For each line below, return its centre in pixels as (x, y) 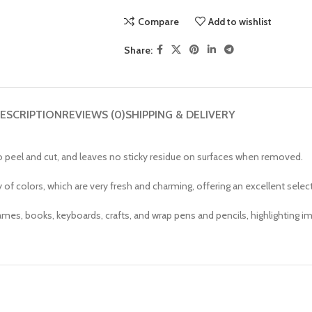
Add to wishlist (240, 21)
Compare (158, 21)
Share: (138, 50)
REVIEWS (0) (93, 115)
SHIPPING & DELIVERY (180, 115)
